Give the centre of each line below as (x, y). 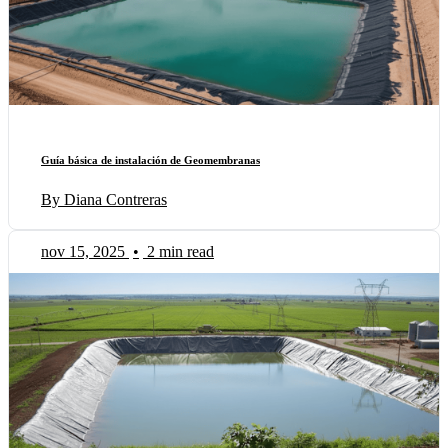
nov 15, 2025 (83, 251)
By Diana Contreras (104, 199)
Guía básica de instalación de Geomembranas (150, 160)
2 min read (180, 251)
